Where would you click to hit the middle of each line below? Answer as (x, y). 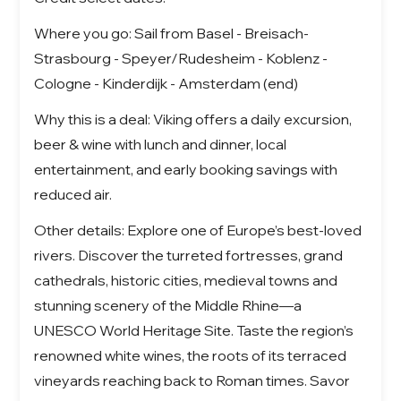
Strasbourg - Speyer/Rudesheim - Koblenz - (181, 58)
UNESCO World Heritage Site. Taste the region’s (194, 330)
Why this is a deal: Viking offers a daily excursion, (193, 119)
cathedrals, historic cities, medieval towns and (186, 280)
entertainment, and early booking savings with (186, 169)
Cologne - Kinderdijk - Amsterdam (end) (166, 83)
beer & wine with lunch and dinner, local (161, 144)
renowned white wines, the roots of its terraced (191, 355)
